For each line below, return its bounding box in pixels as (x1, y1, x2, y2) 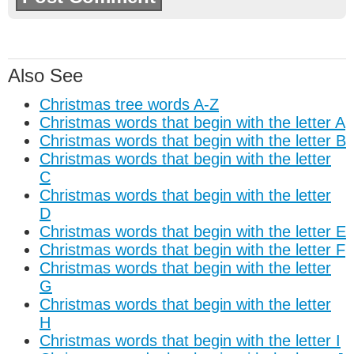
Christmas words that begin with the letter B (40, 131, 346, 149)
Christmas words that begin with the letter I (40, 331, 341, 349)
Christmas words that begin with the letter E (40, 222, 346, 240)
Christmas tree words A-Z (40, 95, 219, 113)
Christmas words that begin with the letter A (40, 113, 345, 131)
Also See (8, 64, 83, 86)
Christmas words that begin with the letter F (40, 240, 345, 258)
